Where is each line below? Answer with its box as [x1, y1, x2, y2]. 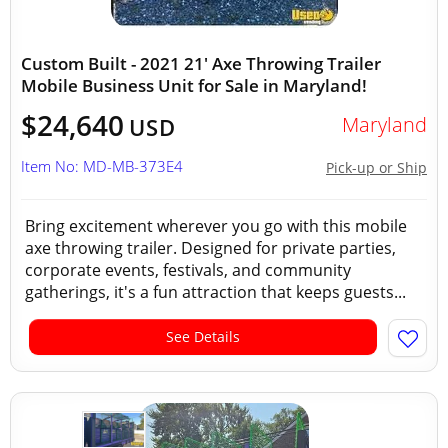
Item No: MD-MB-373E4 [21, 156, 183, 176]
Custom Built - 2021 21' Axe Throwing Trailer [21, 52, 381, 75]
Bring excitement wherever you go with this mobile [25, 215, 407, 237]
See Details [166, 327, 240, 346]
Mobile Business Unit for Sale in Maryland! [21, 74, 367, 97]
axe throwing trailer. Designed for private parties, [25, 237, 396, 259]
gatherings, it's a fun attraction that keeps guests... [25, 281, 406, 303]
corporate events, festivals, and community [25, 259, 351, 281]
